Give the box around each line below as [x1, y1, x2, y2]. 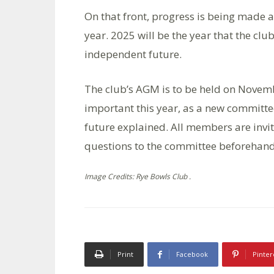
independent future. [84, 47, 182, 61]
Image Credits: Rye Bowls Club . [84, 171, 191, 182]
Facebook [176, 250, 208, 259]
